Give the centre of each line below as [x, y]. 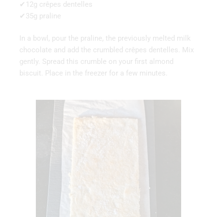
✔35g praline [40, 16]
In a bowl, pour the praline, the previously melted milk [105, 39]
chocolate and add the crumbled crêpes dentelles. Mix [107, 50]
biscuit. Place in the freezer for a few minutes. [93, 73]
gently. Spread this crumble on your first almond [96, 62]
